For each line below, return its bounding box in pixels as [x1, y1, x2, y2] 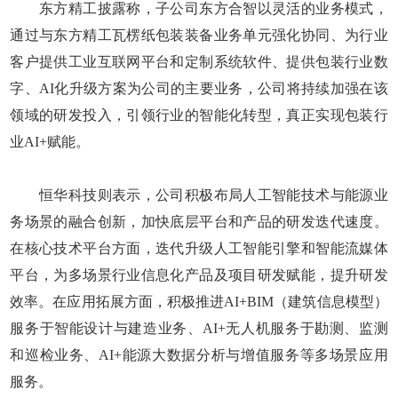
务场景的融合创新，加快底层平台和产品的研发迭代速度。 [10, 213, 388, 229]
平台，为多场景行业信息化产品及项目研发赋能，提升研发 [10, 267, 388, 283]
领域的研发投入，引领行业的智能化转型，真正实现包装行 [10, 107, 388, 123]
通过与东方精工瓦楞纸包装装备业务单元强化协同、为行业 [10, 27, 388, 43]
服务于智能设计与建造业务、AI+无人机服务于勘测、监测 [10, 320, 388, 336]
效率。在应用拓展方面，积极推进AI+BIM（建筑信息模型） [10, 293, 388, 309]
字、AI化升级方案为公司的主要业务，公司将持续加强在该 [10, 80, 388, 96]
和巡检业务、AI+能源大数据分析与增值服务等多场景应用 [10, 346, 388, 362]
